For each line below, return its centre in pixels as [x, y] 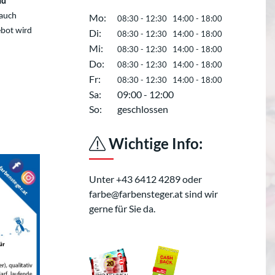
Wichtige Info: [154, 143]
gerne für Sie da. [122, 208]
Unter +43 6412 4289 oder [145, 179]
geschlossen [143, 109]
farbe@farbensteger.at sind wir [153, 194]
